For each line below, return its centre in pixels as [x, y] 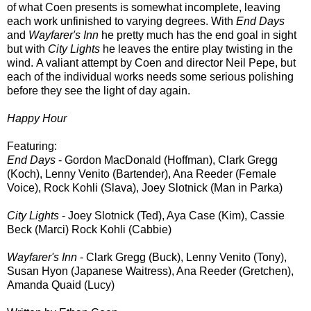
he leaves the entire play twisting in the [196, 49]
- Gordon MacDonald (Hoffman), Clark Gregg [167, 160]
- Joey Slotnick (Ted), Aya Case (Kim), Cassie [172, 215]
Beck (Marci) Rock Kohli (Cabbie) [89, 229]
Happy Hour [37, 118]
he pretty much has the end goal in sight [197, 35]
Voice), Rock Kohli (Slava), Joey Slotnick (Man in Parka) [145, 187]
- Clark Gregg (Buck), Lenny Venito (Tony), [183, 257]
